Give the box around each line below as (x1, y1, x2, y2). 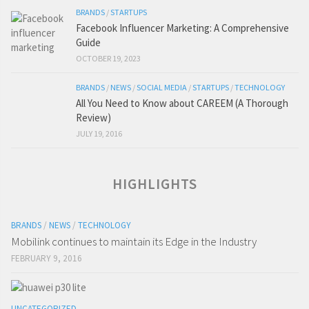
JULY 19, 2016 (76, 128, 122, 139)
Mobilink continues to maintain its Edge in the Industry (11, 234, 257, 250)
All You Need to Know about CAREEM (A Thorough (76, 97, 288, 110)
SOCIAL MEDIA (137, 82, 187, 93)
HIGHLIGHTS (112, 175, 197, 194)
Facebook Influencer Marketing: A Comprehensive (76, 21, 289, 35)
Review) (76, 111, 111, 125)
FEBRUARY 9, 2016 (11, 252, 82, 265)
